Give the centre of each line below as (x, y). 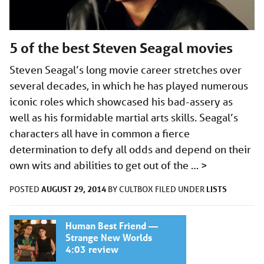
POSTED (25, 189)
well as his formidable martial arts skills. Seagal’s (124, 117)
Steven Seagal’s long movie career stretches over (126, 69)
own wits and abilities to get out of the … (105, 165)
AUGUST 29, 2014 (74, 189)
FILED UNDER (181, 189)
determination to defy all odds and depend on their (130, 149)
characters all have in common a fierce (100, 133)
